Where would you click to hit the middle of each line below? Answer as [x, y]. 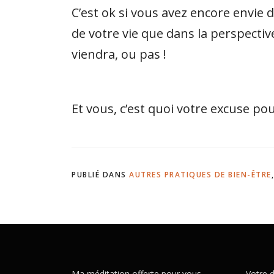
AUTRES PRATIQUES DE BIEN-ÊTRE [200, 175]
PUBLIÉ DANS [100, 175]
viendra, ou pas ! [119, 54]
